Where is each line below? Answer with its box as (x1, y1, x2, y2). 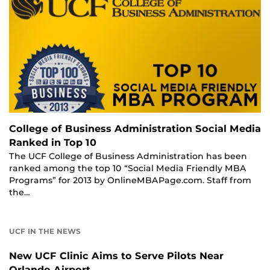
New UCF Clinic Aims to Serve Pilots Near (9, 250, 224, 262)
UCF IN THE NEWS (9, 226, 81, 236)
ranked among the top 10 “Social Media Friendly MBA (9, 163, 246, 173)
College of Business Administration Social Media (9, 122, 261, 134)
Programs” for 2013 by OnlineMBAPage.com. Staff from (9, 175, 251, 185)
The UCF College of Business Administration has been (9, 151, 247, 161)
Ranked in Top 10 (9, 136, 96, 148)
